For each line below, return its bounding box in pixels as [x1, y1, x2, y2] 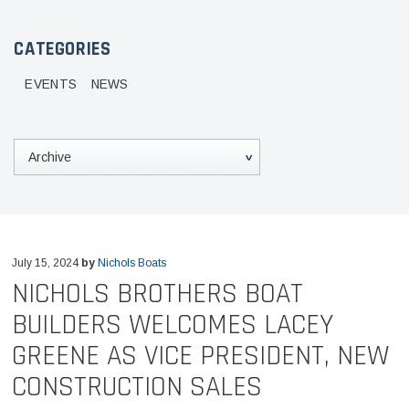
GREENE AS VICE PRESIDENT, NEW [11, 338, 389, 375]
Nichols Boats [97, 256, 166, 269]
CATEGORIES [14, 37, 111, 61]
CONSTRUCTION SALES [11, 369, 262, 406]
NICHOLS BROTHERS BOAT [11, 276, 303, 313]
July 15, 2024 [11, 256, 81, 269]
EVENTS [25, 78, 78, 92]
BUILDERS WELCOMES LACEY [11, 307, 333, 344]
